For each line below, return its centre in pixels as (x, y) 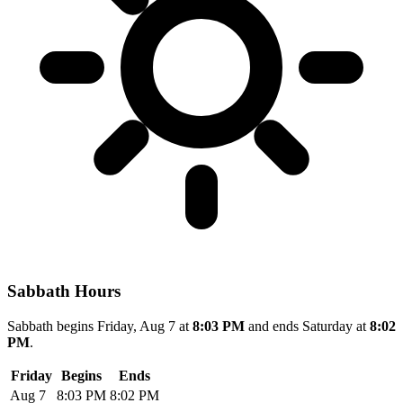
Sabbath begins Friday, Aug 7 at (100, 327)
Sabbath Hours (64, 291)
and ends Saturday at (307, 327)
